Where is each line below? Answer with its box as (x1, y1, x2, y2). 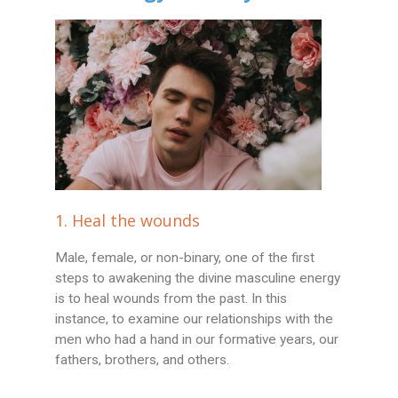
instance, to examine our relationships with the (55, 311, 334, 328)
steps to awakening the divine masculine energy (55, 270, 341, 287)
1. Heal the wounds (55, 210, 201, 232)
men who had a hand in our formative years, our (55, 331, 339, 348)
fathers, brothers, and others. (55, 352, 230, 369)
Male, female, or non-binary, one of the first (55, 250, 315, 267)
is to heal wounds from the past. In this (55, 291, 288, 307)
